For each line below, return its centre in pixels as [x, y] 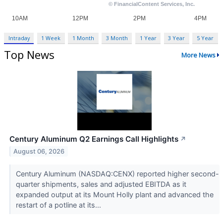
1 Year [148, 38]
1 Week [51, 38]
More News [198, 55]
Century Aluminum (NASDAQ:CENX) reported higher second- [117, 174]
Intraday [19, 38]
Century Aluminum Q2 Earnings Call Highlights [94, 139]
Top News [29, 55]
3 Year [177, 38]
